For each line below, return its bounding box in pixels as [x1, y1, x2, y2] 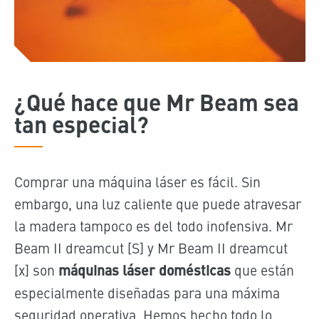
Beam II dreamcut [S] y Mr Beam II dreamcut [14, 237, 288, 257]
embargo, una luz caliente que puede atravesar [14, 193, 301, 213]
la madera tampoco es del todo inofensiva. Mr [14, 215, 293, 235]
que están [230, 259, 294, 279]
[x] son [14, 259, 58, 279]
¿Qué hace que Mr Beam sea [14, 85, 299, 117]
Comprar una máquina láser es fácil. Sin [14, 171, 261, 191]
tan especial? [14, 107, 149, 140]
